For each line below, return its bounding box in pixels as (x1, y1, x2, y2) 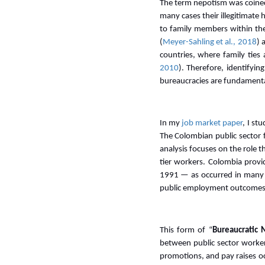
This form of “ (159, 226, 212, 235)
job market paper (181, 119, 243, 128)
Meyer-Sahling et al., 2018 (162, 38, 257, 47)
